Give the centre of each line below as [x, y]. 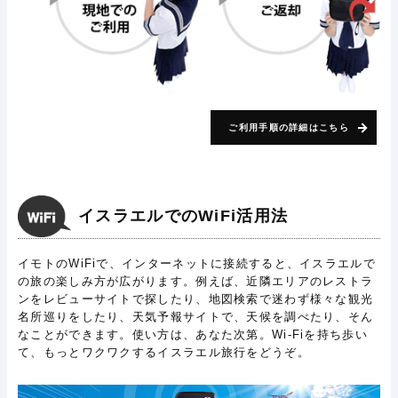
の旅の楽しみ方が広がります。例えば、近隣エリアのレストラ [196, 282]
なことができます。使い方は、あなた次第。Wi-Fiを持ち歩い [193, 335]
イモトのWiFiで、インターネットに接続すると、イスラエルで [197, 264]
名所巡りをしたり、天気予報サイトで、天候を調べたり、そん [196, 317]
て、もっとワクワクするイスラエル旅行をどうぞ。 [164, 353]
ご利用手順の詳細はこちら [289, 128]
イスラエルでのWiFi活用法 [183, 216]
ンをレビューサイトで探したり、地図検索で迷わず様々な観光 [196, 299]
